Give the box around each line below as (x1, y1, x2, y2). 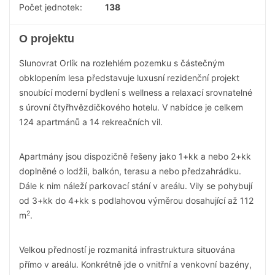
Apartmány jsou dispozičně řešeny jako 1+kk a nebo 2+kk (19, 151, 251, 161)
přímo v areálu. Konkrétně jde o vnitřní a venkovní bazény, (19, 259, 252, 269)
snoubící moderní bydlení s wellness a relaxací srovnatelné (19, 87, 252, 98)
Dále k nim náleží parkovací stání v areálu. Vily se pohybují (19, 180, 252, 191)
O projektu (19, 33, 74, 45)
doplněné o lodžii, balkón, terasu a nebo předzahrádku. (19, 166, 241, 176)
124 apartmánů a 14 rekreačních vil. (19, 117, 163, 127)
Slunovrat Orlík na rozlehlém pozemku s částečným (19, 58, 225, 68)
